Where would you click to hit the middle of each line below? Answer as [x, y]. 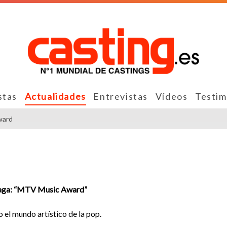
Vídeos [172, 96]
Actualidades [55, 96]
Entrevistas [121, 96]
